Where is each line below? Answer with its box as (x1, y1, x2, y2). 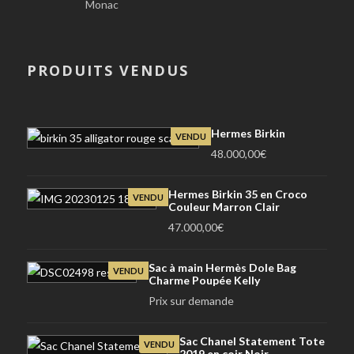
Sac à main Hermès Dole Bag (149, 260, 296, 274)
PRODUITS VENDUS (27, 60, 189, 80)
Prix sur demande (149, 293, 234, 307)
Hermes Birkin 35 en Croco (168, 186, 307, 201)
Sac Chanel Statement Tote (179, 333, 326, 348)
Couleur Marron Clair (168, 199, 280, 213)
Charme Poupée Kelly (149, 273, 260, 287)
